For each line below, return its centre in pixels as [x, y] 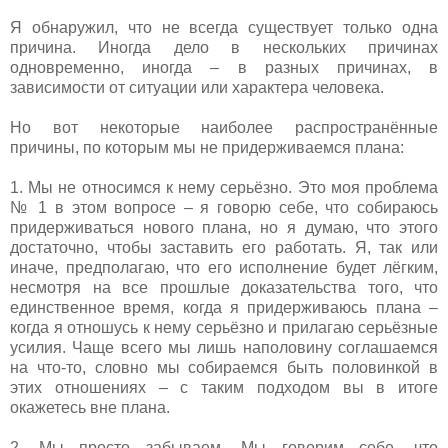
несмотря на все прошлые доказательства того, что [224, 287]
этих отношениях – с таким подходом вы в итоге [224, 387]
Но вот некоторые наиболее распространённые [224, 127]
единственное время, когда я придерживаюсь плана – [224, 307]
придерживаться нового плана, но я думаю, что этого [224, 227]
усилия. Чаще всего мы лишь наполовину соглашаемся [224, 347]
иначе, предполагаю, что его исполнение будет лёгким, [224, 267]
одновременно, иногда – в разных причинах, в [224, 67]
